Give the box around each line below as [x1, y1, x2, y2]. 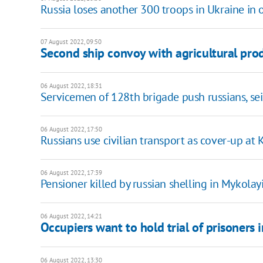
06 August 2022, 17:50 [40, 125, 102, 134]
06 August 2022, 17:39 [40, 168, 102, 177]
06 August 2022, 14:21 [40, 212, 102, 221]
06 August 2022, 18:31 [40, 82, 102, 90]
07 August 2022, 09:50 [40, 38, 102, 46]
